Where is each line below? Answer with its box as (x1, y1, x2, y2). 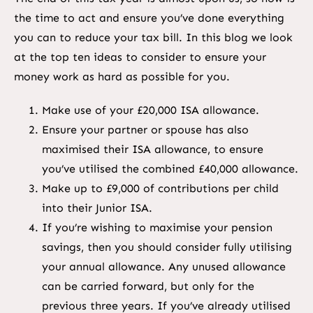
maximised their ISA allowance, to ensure (41, 143, 263, 156)
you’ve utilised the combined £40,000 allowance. (41, 162, 298, 176)
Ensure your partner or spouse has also (41, 123, 249, 137)
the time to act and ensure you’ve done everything (13, 11, 284, 25)
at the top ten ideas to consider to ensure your (13, 50, 266, 64)
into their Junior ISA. (41, 201, 152, 215)
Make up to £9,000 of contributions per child (41, 182, 279, 196)
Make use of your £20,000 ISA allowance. (41, 103, 259, 117)
